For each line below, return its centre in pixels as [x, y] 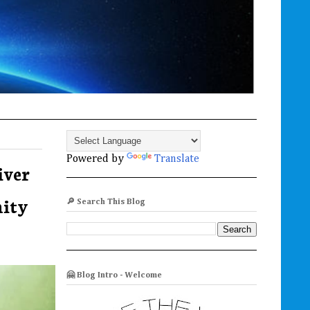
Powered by [97, 159]
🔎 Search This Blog [106, 202]
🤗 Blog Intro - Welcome [114, 275]
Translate [177, 159]
